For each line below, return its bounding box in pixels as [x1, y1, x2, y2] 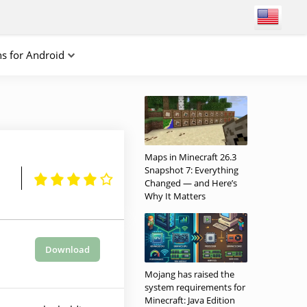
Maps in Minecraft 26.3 [145, 151, 236, 163]
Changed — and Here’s [145, 177, 237, 189]
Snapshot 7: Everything [145, 164, 238, 176]
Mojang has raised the [145, 268, 234, 280]
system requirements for [145, 281, 245, 293]
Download [45, 243, 90, 256]
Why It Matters [145, 190, 206, 202]
